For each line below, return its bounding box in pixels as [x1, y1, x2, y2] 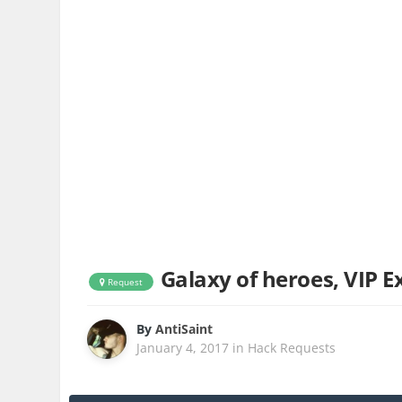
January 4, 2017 [136, 339, 230, 357]
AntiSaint [155, 320, 214, 338]
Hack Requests [248, 339, 336, 357]
